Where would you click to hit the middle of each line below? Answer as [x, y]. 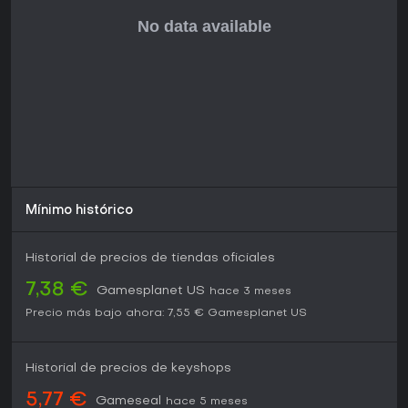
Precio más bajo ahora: [95, 314]
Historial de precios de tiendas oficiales [150, 259]
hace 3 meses [250, 292]
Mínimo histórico [79, 211]
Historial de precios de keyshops [128, 369]
